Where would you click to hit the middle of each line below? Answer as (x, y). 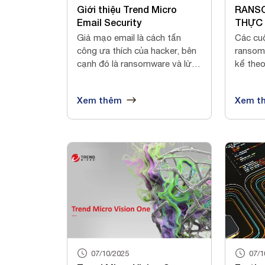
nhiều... (248, 76)
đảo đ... (92, 76)
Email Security (109, 22)
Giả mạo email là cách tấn (129, 37)
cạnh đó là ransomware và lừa (137, 63)
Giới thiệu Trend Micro (127, 9)
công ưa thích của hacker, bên (137, 50)
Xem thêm (99, 100)
